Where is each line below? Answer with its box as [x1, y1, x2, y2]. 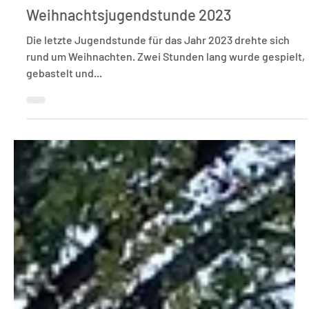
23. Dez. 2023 [26, 168, 73, 179]
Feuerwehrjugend [34, 189, 113, 202]
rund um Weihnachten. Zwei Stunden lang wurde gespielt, [26, 259, 305, 273]
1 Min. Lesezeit [86, 168, 136, 179]
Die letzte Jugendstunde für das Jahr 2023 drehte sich [26, 243, 290, 257]
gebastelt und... [26, 276, 102, 290]
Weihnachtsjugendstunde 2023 [26, 215, 232, 234]
